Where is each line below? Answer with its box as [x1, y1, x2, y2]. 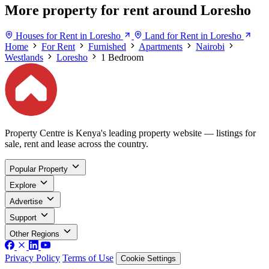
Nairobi [196, 41, 225, 52]
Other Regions [10, 229, 59, 238]
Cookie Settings [121, 253, 176, 263]
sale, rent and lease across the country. [5, 138, 148, 149]
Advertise [10, 196, 43, 206]
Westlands [5, 52, 43, 63]
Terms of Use [62, 252, 113, 263]
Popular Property [10, 164, 68, 174]
